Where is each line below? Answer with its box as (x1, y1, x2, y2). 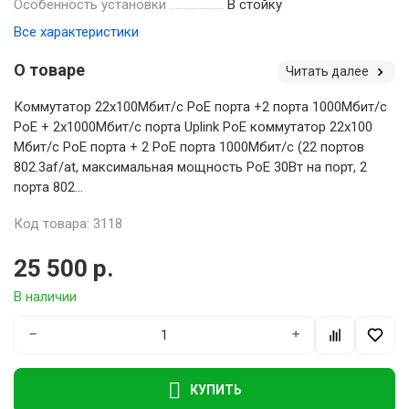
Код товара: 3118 (14, 215, 122, 232)
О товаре (14, 59, 85, 79)
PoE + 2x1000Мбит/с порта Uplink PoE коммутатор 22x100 (14, 118, 372, 135)
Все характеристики (14, 23, 139, 40)
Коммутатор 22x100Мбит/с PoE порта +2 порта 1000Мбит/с (14, 98, 387, 115)
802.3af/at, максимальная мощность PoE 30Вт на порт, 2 (14, 158, 367, 175)
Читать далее (286, 63, 372, 79)
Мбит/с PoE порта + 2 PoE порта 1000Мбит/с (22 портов (14, 138, 364, 155)
